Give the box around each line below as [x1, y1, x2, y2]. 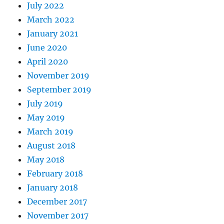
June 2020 [27, 42, 67, 52]
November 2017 [27, 210, 89, 220]
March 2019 [27, 126, 74, 136]
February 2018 [27, 168, 83, 178]
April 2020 [27, 56, 68, 66]
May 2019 [27, 112, 65, 122]
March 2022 [27, 14, 75, 24]
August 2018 [27, 140, 76, 150]
